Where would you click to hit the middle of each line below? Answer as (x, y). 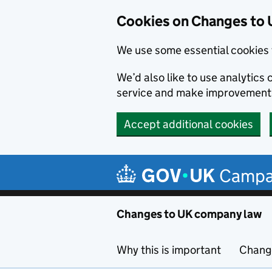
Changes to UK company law (189, 214)
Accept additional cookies (189, 124)
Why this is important (169, 250)
